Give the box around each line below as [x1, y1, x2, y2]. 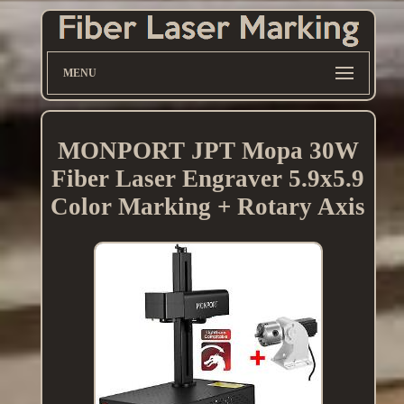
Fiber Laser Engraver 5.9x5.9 [51, 165, 365, 193]
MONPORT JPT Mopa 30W [57, 137, 359, 165]
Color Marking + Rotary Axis [50, 193, 366, 221]
